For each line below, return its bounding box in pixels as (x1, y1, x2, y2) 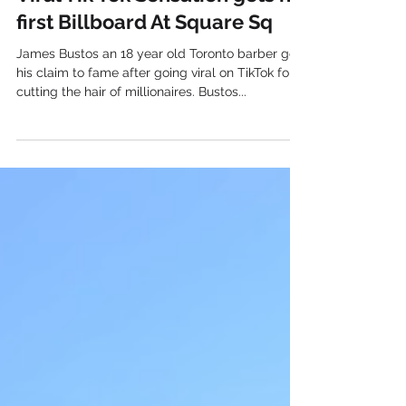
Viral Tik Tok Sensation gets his (16, 55, 306, 79)
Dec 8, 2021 (16, 15, 73, 28)
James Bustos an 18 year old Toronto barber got (16, 119, 301, 133)
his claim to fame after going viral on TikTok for (16, 138, 294, 152)
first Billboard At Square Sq (16, 82, 273, 106)
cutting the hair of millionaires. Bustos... (16, 157, 246, 171)
